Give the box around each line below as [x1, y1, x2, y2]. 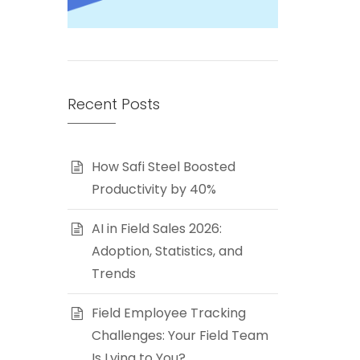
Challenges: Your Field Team [91, 326, 268, 345]
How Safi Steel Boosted [91, 157, 235, 176]
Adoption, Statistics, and [91, 242, 243, 260]
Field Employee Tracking [91, 304, 246, 322]
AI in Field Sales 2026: [91, 219, 222, 238]
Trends [91, 264, 136, 283]
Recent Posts [67, 94, 160, 114]
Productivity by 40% [91, 180, 216, 198]
